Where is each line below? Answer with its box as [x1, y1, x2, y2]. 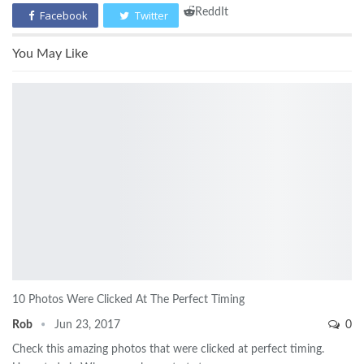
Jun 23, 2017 [54, 318, 120, 331]
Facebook [40, 8, 88, 24]
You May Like [12, 47, 88, 61]
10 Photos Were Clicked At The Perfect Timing [12, 293, 245, 305]
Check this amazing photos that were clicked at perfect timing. [12, 343, 324, 355]
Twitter [135, 8, 168, 24]
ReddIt [195, 6, 228, 19]
